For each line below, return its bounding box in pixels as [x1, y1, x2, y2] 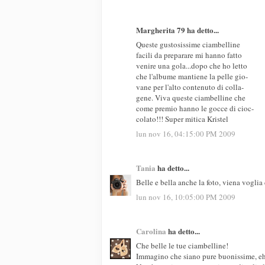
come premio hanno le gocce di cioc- [136, 103, 254, 114]
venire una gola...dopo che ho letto [136, 60, 247, 72]
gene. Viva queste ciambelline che [136, 92, 245, 104]
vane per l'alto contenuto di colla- [136, 82, 244, 93]
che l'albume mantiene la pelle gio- [136, 71, 248, 82]
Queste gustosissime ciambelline [136, 39, 240, 50]
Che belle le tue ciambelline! [136, 240, 228, 251]
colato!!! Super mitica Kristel [136, 114, 228, 125]
